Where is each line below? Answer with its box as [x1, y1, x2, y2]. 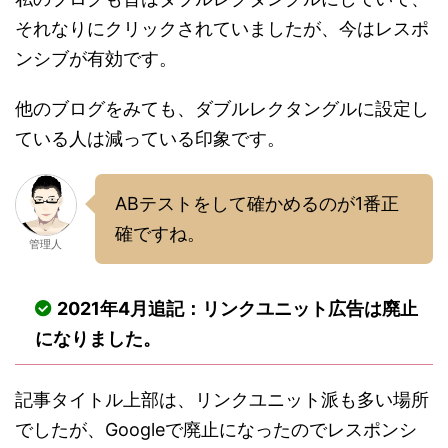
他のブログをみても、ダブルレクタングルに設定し [15, 97, 429, 119]
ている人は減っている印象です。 [15, 127, 285, 149]
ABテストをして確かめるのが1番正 [115, 192, 399, 214]
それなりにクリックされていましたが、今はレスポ [15, 17, 429, 39]
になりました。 [35, 327, 161, 349]
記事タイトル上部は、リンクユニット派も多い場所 [15, 388, 429, 410]
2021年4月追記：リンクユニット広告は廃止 [57, 297, 418, 319]
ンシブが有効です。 [15, 47, 177, 69]
